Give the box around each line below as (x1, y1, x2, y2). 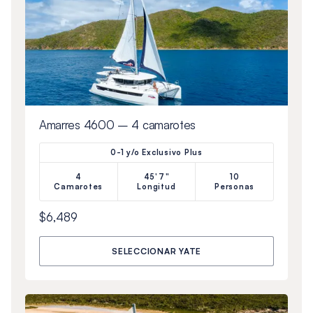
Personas (214, 181, 255, 191)
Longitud (137, 181, 176, 191)
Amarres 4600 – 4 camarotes (38, 117, 196, 132)
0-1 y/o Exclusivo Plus (110, 147, 203, 157)
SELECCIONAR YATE (112, 245, 201, 256)
